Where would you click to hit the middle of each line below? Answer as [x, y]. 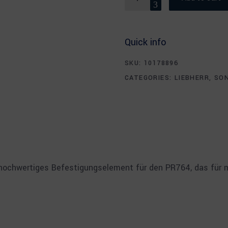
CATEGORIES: [150, 78]
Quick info [146, 42]
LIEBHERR [192, 78]
